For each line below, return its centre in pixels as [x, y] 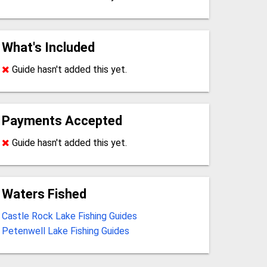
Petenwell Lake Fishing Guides [65, 231]
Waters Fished [44, 194]
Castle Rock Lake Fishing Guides [69, 216]
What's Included [48, 47]
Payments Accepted [62, 120]
